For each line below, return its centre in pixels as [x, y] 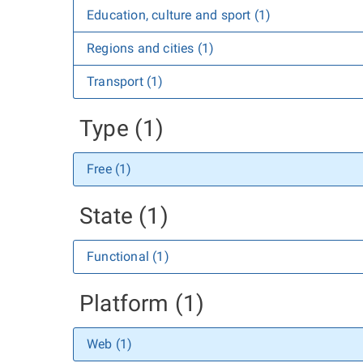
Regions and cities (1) [151, 48]
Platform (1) [142, 303]
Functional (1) [128, 256]
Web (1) [110, 344]
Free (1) [109, 169]
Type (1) [122, 128]
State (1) [124, 216]
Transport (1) [125, 81]
